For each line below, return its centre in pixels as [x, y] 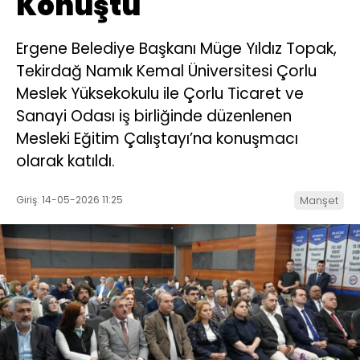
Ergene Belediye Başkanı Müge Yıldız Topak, [176, 49]
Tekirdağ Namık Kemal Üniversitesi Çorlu [166, 72]
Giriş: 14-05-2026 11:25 [70, 200]
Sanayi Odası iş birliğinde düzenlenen [154, 117]
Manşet [319, 201]
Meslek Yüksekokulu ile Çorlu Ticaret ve [160, 94]
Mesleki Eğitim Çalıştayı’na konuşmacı [157, 139]
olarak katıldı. [65, 162]
